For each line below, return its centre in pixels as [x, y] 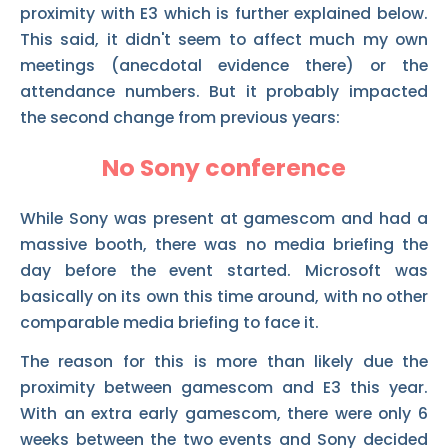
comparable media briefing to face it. [169, 323]
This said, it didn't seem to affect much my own [224, 39]
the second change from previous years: [180, 117]
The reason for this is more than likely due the [224, 362]
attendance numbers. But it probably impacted [224, 91]
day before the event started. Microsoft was [224, 271]
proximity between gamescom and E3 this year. [224, 388]
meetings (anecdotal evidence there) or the [224, 65]
